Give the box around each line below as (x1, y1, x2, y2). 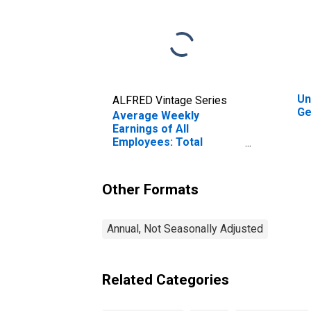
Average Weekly (112, 108, 199, 122)
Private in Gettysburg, (112, 148, 228, 162)
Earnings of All (112, 121, 189, 135)
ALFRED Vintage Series (112, 93, 227, 107)
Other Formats (102, 180, 199, 198)
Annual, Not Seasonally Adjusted (107, 221, 263, 235)
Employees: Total (112, 135, 203, 149)
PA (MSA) (112, 161, 162, 175)
